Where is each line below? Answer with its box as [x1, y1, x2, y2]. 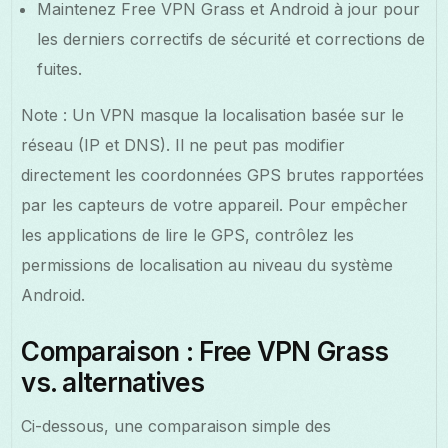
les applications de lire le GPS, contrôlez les [21, 224, 355, 245]
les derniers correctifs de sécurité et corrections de [37, 28, 426, 49]
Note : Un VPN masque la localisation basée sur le [21, 104, 405, 125]
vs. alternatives [21, 366, 204, 398]
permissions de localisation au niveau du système [21, 254, 394, 275]
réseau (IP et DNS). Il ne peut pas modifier [21, 134, 346, 155]
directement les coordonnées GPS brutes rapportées [21, 164, 425, 185]
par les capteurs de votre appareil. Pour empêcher [21, 194, 409, 215]
